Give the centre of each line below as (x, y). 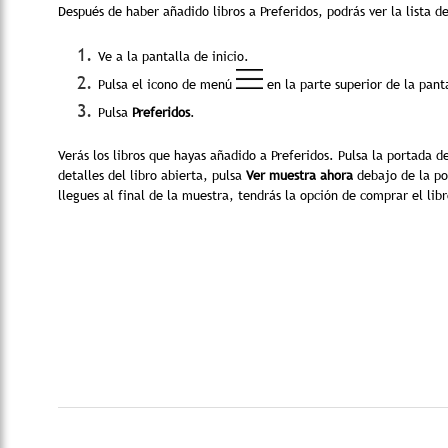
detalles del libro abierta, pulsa (152, 175)
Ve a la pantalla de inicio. (173, 56)
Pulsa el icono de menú (167, 84)
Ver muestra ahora (299, 175)
